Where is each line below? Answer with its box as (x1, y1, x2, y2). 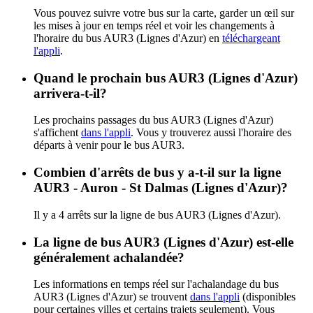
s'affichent (34, 126, 81, 139)
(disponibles (240, 291, 296, 303)
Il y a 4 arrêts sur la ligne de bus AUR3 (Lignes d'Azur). (34, 208, 281, 221)
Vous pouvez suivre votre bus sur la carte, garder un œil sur (34, 6, 294, 19)
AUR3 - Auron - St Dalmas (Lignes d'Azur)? (34, 180, 288, 196)
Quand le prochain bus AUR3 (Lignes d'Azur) (34, 70, 298, 85)
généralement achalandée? (34, 249, 184, 265)
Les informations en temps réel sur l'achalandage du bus (34, 278, 279, 291)
